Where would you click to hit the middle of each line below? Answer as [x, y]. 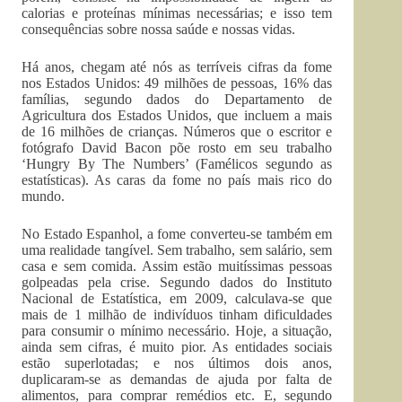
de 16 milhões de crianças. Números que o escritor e [177, 131]
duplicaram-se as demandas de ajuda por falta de [177, 379]
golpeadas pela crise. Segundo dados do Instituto [177, 282]
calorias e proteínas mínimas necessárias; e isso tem [177, 13]
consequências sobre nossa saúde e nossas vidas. [158, 29]
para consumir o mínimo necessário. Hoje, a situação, [177, 331]
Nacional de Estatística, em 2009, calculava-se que [177, 298]
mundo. [43, 196]
